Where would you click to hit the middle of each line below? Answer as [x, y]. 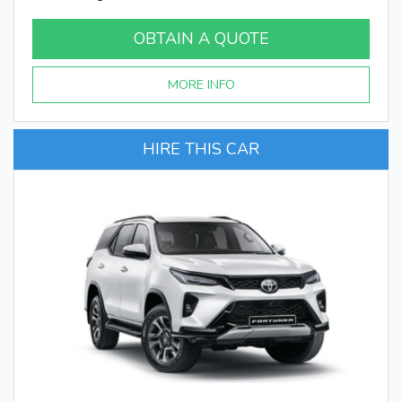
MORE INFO [201, 84]
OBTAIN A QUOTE [201, 38]
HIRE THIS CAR [201, 149]
